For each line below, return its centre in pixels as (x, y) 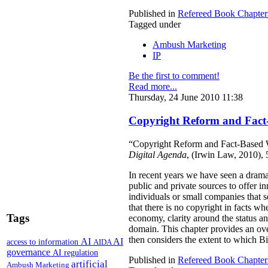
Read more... (153, 87)
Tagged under (155, 25)
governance (30, 252)
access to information (44, 241)
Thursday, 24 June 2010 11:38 (186, 98)
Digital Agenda (158, 154)
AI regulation (75, 252)
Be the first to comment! (174, 76)
